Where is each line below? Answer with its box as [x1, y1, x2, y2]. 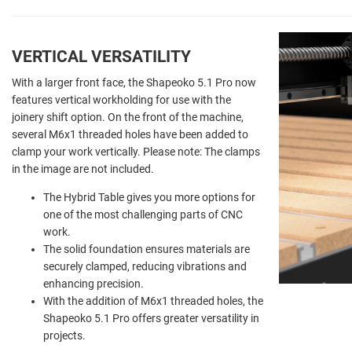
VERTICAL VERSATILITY [12, 46, 191, 66]
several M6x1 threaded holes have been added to [12, 127, 248, 141]
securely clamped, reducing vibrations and [43, 259, 247, 273]
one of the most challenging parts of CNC [43, 207, 243, 221]
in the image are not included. [12, 162, 154, 175]
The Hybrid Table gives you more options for [43, 190, 255, 203]
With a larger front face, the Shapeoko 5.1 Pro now [12, 75, 256, 89]
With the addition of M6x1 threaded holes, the [43, 294, 263, 307]
